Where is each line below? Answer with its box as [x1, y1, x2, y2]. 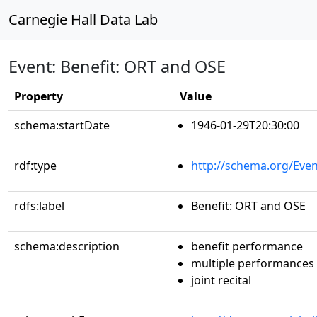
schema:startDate [14, 117, 110, 133]
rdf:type [14, 158, 57, 173]
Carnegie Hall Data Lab [8, 10, 158, 29]
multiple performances [191, 255, 314, 271]
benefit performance [191, 238, 303, 254]
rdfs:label [14, 198, 64, 214]
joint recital [191, 272, 251, 288]
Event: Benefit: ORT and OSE [8, 55, 226, 78]
